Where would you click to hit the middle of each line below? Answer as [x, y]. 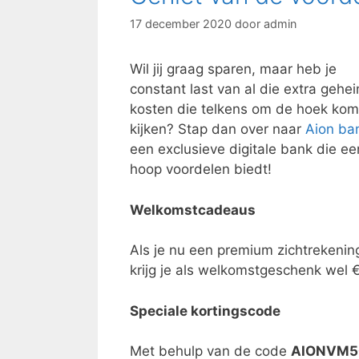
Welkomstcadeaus [193, 210]
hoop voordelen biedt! [203, 169]
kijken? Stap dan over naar [216, 129]
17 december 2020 [181, 24]
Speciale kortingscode [205, 311]
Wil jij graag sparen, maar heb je [233, 69]
